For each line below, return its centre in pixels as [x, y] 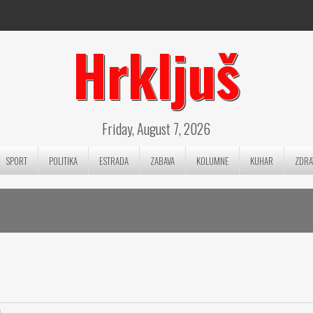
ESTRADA [114, 161]
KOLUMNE [212, 161]
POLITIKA [63, 161]
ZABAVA [162, 161]
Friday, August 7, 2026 [156, 129]
